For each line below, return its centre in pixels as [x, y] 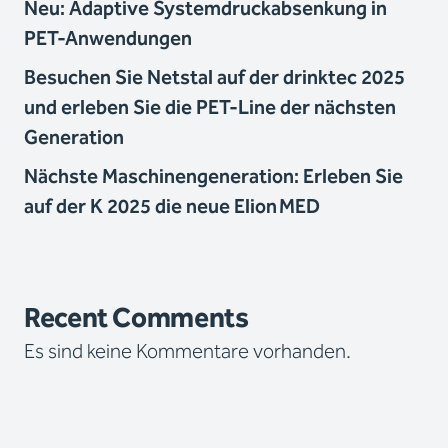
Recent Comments [136, 319]
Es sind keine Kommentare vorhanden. [187, 352]
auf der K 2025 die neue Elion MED [172, 207]
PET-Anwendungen [108, 39]
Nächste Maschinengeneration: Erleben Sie [213, 177]
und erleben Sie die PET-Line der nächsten [210, 108]
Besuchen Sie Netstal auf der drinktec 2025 [214, 78]
